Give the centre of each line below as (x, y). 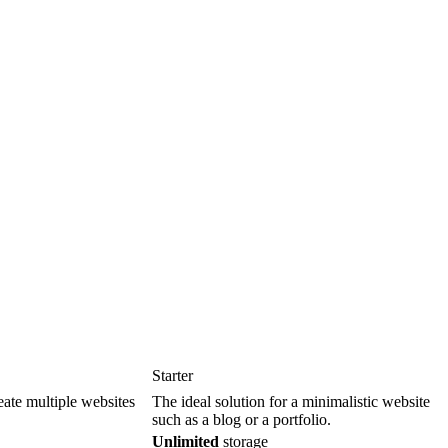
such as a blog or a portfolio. (241, 419)
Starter (172, 375)
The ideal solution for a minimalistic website (291, 401)
